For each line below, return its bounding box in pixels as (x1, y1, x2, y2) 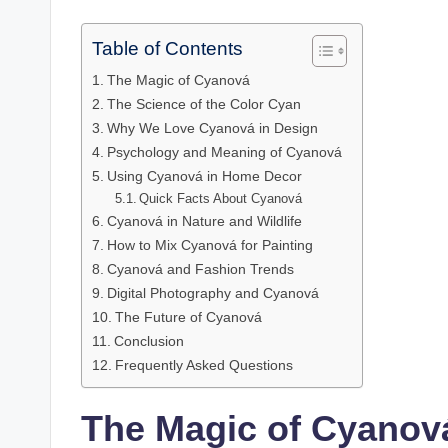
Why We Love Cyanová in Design (106, 119, 318, 136)
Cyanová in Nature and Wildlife (106, 212, 302, 229)
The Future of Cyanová (114, 308, 262, 325)
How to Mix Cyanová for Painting (106, 236, 313, 253)
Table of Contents (92, 38, 243, 60)
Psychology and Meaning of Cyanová (106, 143, 342, 160)
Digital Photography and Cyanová (106, 284, 319, 301)
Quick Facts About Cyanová (139, 190, 303, 206)
